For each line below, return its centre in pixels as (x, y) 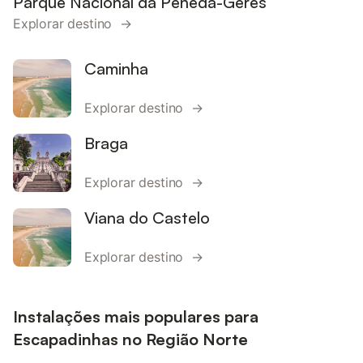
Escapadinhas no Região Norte (130, 339)
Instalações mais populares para (136, 316)
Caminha (116, 68)
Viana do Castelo (147, 217)
